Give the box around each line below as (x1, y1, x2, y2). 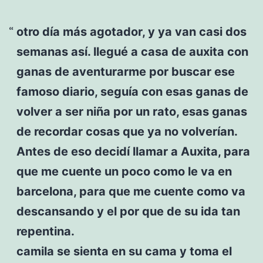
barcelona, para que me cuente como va (16, 184, 245, 198)
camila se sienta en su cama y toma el (16, 244, 232, 258)
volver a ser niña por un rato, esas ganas (16, 104, 247, 119)
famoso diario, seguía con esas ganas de (16, 84, 248, 99)
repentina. (16, 224, 75, 238)
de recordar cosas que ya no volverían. (16, 124, 237, 139)
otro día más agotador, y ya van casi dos (16, 24, 247, 39)
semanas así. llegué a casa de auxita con (16, 44, 248, 59)
